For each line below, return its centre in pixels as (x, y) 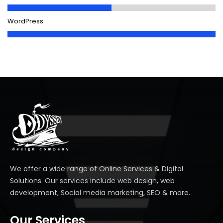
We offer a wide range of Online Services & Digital (97, 169)
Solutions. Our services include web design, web (92, 181)
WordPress (25, 21)
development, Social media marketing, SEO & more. (100, 193)
